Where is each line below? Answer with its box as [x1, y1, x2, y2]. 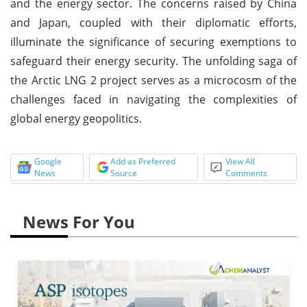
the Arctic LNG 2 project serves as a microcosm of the [10, 72, 297, 88]
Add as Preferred [110, 155, 175, 167]
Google [34, 155, 62, 167]
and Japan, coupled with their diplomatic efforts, [10, 14, 297, 30]
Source [110, 167, 137, 179]
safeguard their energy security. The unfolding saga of [10, 53, 297, 69]
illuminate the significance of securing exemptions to [10, 34, 297, 49]
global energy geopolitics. [10, 110, 142, 126]
